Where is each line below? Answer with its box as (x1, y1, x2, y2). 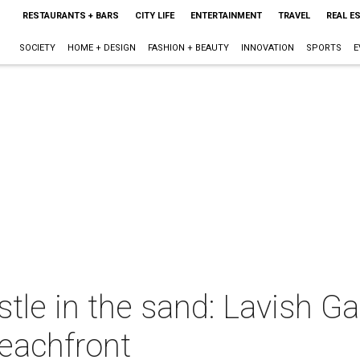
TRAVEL (277, 10, 310, 21)
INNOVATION (240, 43, 294, 53)
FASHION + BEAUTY (147, 43, 229, 53)
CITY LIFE (134, 10, 174, 21)
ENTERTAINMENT (190, 10, 262, 21)
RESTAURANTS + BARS (22, 10, 119, 21)
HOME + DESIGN (67, 43, 136, 53)
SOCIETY (18, 43, 55, 53)
